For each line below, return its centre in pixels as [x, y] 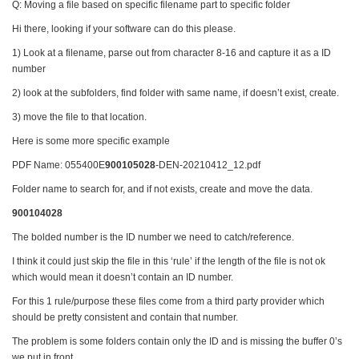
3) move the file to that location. [79, 117]
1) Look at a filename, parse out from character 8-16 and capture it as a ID [171, 53]
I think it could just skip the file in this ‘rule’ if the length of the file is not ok [169, 261]
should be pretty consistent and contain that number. [125, 317]
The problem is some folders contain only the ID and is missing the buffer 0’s [177, 341]
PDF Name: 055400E [58, 165]
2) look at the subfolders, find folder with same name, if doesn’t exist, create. [175, 93]
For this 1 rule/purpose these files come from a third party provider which [168, 301]
